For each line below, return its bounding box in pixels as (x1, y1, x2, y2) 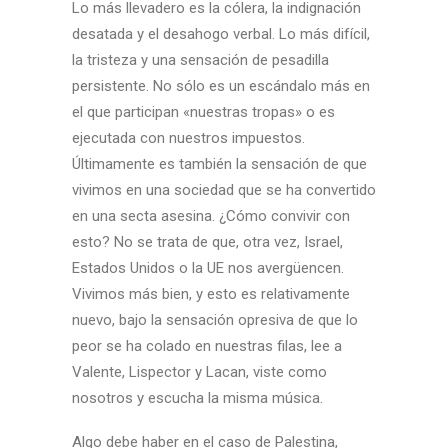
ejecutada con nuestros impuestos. (72, 129, 305, 147)
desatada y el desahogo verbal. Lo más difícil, (72, 25, 370, 43)
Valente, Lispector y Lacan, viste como (72, 363, 327, 381)
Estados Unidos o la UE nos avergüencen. (72, 259, 344, 277)
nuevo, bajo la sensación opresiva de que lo (72, 311, 358, 329)
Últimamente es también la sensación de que (72, 155, 367, 173)
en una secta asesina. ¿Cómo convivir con (72, 207, 350, 225)
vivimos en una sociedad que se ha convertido (72, 181, 376, 199)
